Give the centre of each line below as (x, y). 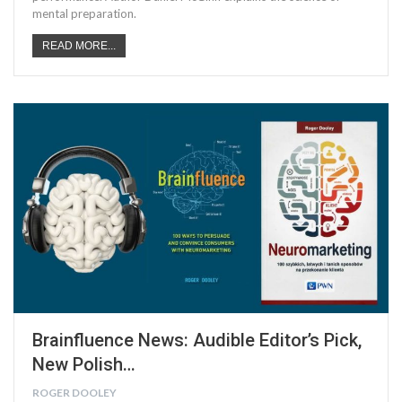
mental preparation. (84, 14)
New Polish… (84, 365)
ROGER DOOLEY (74, 393)
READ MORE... (79, 46)
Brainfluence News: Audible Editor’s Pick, (197, 341)
